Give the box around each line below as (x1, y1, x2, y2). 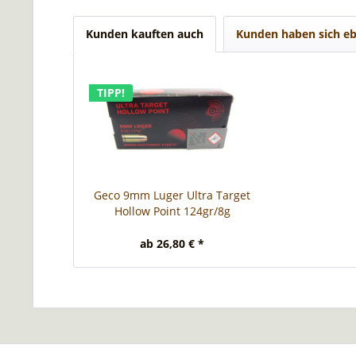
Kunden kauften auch (86, 26, 203, 41)
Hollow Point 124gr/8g (114, 203, 230, 219)
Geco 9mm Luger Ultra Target (94, 188, 251, 203)
